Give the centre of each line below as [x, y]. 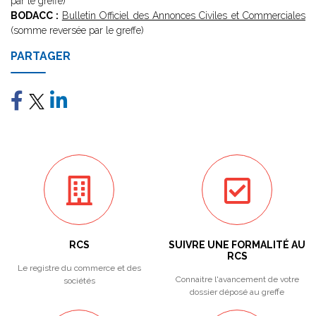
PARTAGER [41, 56]
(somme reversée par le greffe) [77, 30]
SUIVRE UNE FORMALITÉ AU [237, 245]
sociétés [79, 281]
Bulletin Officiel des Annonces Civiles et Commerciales [183, 16]
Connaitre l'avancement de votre [237, 279]
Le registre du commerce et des [79, 268]
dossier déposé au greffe [237, 292]
